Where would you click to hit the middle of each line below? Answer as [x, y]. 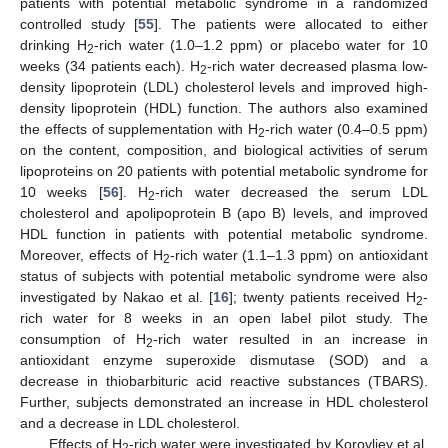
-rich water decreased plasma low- [317, 65]
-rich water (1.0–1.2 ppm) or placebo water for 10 [261, 44]
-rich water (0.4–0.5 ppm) [346, 128]
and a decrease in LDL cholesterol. [130, 422]
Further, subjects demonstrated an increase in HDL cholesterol [224, 401]
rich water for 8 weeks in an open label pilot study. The [224, 317]
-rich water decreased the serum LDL [291, 191]
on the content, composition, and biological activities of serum [224, 149]
